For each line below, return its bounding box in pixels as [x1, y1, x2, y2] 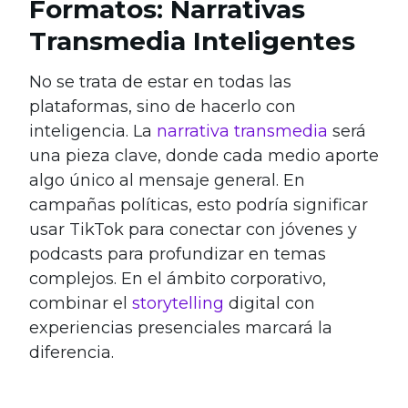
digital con [224, 293, 315, 314]
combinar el [29, 293, 132, 314]
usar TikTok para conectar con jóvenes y [29, 219, 357, 240]
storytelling [132, 293, 224, 314]
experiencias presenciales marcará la [29, 318, 332, 339]
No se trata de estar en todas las [29, 72, 291, 93]
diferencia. [29, 342, 114, 363]
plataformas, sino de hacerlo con [29, 97, 296, 117]
